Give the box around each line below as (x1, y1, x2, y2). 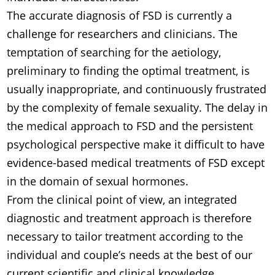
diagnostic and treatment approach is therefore (7, 211, 252, 226)
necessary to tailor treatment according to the (7, 229, 244, 244)
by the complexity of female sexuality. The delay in (7, 100, 268, 115)
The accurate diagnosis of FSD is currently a (7, 8, 233, 23)
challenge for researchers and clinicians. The (7, 26, 238, 42)
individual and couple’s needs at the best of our (7, 247, 253, 263)
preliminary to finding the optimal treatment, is (7, 63, 250, 79)
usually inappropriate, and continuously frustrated (7, 82, 267, 97)
